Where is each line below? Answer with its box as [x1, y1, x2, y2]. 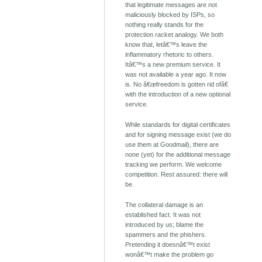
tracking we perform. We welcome [125, 161, 222, 168]
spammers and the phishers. [125, 231, 207, 239]
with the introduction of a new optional [125, 91, 231, 98]
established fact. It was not [125, 211, 201, 219]
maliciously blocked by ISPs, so [125, 11, 215, 19]
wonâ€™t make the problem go [125, 251, 214, 258]
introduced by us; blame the [125, 221, 204, 229]
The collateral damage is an [125, 201, 204, 209]
